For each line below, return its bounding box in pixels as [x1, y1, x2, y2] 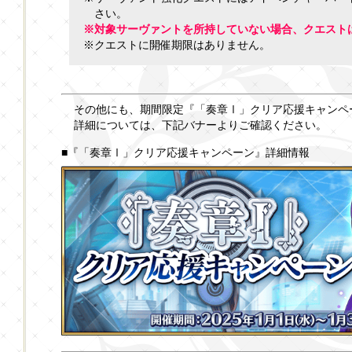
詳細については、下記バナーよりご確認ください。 [74, 119, 327, 132]
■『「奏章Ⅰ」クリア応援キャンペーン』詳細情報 [61, 146, 310, 159]
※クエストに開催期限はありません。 [82, 38, 270, 51]
